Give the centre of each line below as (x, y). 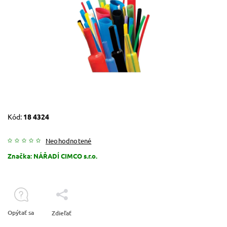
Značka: (21, 156)
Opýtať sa (21, 212)
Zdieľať (62, 213)
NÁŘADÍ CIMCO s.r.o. (65, 156)
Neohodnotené (69, 140)
